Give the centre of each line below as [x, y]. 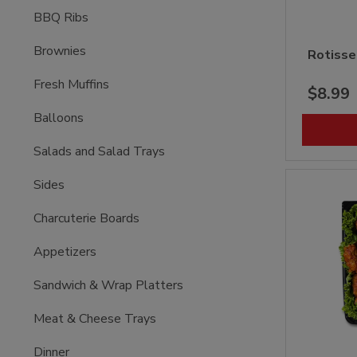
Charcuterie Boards [87, 218]
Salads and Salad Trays [100, 151]
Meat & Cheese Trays [95, 318]
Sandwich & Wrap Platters [109, 285]
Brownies [60, 51]
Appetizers [65, 251]
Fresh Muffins [72, 84]
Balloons [59, 118]
